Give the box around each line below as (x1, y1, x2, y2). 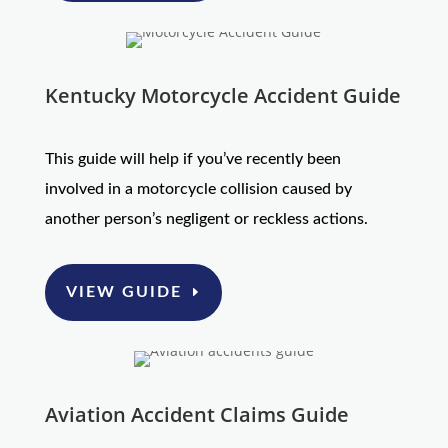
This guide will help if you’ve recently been (44, 151, 341, 168)
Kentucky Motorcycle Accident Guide (44, 82, 401, 110)
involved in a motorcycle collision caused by (44, 181, 352, 198)
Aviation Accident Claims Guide (44, 400, 349, 428)
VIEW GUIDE (65, 283, 182, 300)
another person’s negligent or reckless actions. (44, 211, 368, 228)
